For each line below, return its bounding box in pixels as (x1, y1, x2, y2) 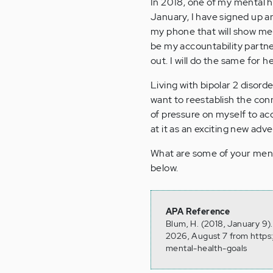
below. (151, 161, 179, 175)
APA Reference (166, 206, 230, 218)
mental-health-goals (166, 243, 247, 254)
